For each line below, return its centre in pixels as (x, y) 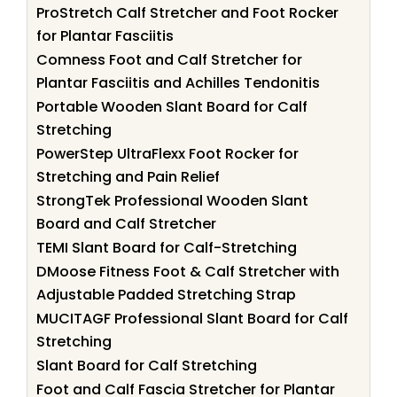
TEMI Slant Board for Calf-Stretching (167, 247)
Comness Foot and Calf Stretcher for (169, 59)
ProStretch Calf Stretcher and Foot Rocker (187, 12)
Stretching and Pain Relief (128, 176)
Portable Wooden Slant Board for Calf (172, 106)
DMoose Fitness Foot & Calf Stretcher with (188, 271)
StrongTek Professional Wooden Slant (172, 200)
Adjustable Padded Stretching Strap (166, 294)
